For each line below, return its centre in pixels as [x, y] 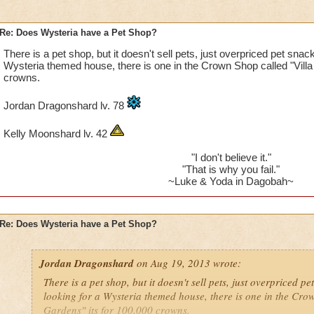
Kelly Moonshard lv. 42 [56, 134]
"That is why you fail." [231, 169]
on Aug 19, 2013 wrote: [187, 263]
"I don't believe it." [231, 157]
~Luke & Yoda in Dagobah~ [231, 181]
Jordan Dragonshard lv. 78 [65, 105]
